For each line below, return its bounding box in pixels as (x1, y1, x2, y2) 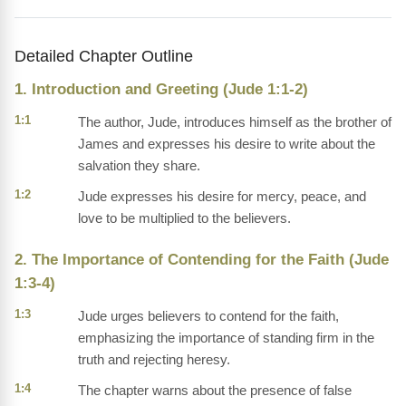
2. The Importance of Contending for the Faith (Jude (14, 251, 389, 269)
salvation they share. (78, 158, 200, 174)
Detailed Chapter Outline (14, 46, 193, 66)
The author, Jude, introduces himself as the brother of (78, 114, 391, 130)
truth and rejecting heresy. (78, 352, 230, 368)
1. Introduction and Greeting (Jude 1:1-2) (14, 81, 308, 99)
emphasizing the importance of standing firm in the (78, 330, 374, 346)
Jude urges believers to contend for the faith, (78, 308, 339, 324)
